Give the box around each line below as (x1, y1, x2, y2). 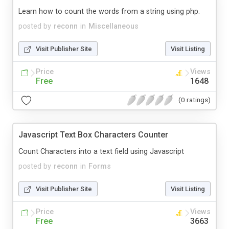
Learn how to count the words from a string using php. (18, 7, 200, 16)
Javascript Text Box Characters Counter (18, 129, 168, 140)
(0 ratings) (178, 96, 211, 104)
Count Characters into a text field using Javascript (18, 147, 184, 156)
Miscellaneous (88, 21, 139, 31)
